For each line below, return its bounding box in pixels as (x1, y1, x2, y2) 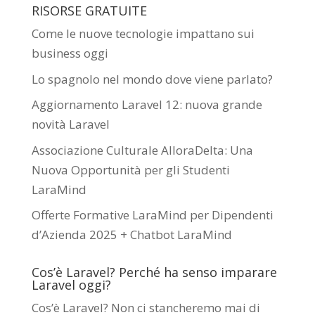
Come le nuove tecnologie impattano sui (31, 25, 255, 41)
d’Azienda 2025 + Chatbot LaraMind (31, 226, 232, 243)
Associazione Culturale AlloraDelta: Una (31, 141, 253, 158)
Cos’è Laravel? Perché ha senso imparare (31, 264, 277, 281)
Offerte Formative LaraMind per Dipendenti (31, 207, 274, 223)
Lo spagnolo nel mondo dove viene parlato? (31, 70, 273, 87)
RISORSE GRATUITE (31, 2, 147, 19)
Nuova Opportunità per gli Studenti (31, 161, 230, 178)
